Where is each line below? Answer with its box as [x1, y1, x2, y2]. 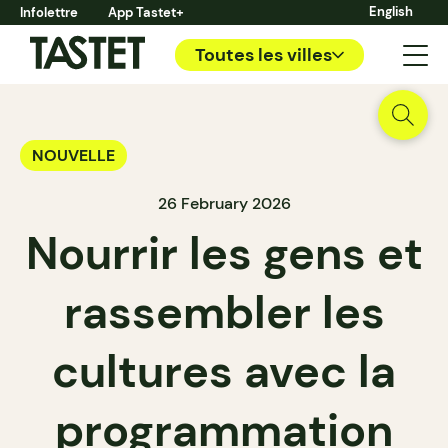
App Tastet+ [108, 4, 184, 21]
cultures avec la [52, 342, 396, 401]
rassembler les [63, 283, 385, 342]
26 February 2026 [157, 193, 291, 214]
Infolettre [20, 4, 78, 21]
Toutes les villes [195, 42, 332, 67]
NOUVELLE [32, 145, 115, 166]
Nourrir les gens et [25, 224, 423, 283]
